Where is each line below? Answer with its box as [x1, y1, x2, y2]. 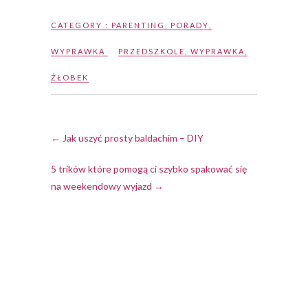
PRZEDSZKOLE [118, 47, 185, 56]
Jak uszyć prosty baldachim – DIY [60, 132, 203, 144]
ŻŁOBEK [51, 73, 89, 82]
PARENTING [111, 21, 165, 30]
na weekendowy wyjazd [51, 180, 154, 192]
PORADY [170, 21, 209, 30]
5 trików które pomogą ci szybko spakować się [51, 163, 247, 175]
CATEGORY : [51, 21, 111, 30]
